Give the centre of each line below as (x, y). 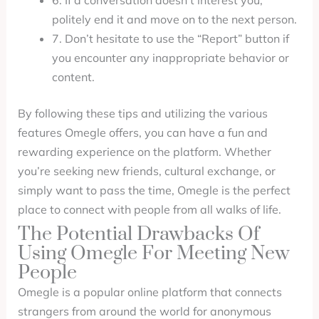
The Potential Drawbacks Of (138, 234)
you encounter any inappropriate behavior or (170, 58)
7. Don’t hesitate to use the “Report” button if (170, 38)
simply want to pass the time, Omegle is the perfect (154, 190)
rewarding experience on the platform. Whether (144, 152)
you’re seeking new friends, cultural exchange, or (146, 171)
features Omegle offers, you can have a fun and (142, 132)
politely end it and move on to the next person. (174, 19)
